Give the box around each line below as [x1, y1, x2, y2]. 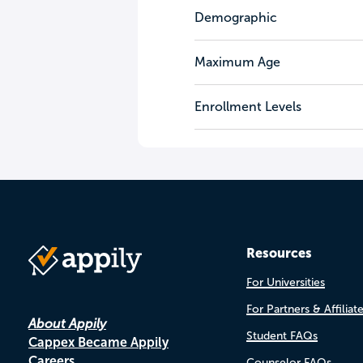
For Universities [246, 276, 325, 288]
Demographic [194, 11, 277, 24]
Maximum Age [194, 55, 280, 69]
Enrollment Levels [194, 100, 301, 113]
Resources [246, 246, 312, 260]
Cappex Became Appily [28, 335, 169, 349]
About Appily [28, 317, 106, 331]
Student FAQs [246, 330, 318, 342]
